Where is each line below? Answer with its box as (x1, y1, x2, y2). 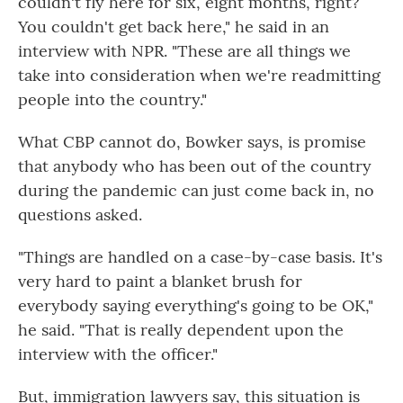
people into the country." (18, 89, 207, 110)
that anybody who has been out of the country (18, 156, 372, 176)
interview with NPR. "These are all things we (18, 40, 351, 61)
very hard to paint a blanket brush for (18, 271, 302, 291)
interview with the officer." (18, 344, 218, 364)
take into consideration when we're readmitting (18, 65, 381, 85)
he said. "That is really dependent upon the (18, 319, 344, 340)
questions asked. (18, 204, 142, 225)
